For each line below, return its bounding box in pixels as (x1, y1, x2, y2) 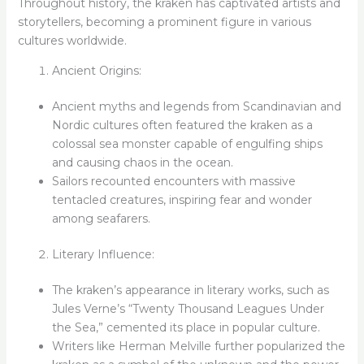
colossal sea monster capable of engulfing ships (51, 136, 323, 152)
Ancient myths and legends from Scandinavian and (51, 99, 341, 115)
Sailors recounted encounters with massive (51, 174, 296, 189)
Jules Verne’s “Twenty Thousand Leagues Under (51, 301, 324, 317)
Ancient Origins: (51, 63, 141, 79)
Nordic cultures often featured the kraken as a (51, 118, 313, 133)
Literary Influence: (51, 247, 154, 262)
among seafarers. (51, 211, 150, 227)
